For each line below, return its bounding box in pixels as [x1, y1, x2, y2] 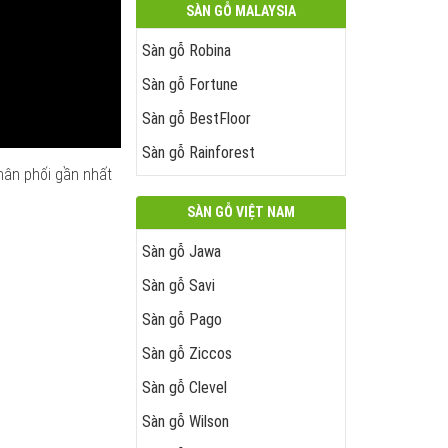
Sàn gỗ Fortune [142, 75, 238, 94]
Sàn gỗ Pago [142, 310, 222, 329]
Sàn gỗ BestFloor [142, 109, 251, 128]
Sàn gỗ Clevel [142, 378, 227, 397]
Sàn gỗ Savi [142, 276, 215, 295]
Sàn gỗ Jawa [142, 242, 221, 261]
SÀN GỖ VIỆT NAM [187, 204, 295, 220]
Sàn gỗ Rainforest [142, 143, 255, 162]
